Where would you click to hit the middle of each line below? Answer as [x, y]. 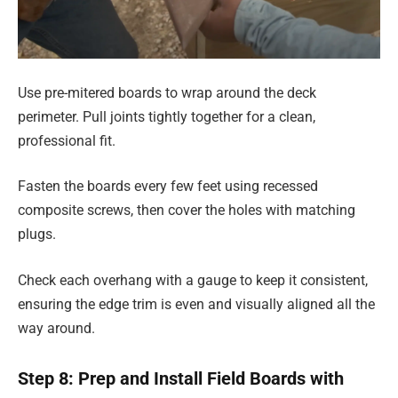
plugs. [37, 235]
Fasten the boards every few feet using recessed [168, 187]
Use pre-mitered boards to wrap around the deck [167, 92]
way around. [56, 328]
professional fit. [67, 140]
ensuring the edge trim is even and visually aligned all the [196, 304]
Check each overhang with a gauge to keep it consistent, [193, 280]
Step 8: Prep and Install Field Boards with [181, 378]
